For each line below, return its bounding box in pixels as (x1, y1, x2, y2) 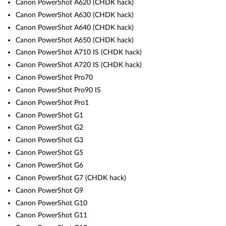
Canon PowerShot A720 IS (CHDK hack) (16, 61, 142, 69)
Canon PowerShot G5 (16, 149, 84, 157)
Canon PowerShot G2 (16, 124, 84, 132)
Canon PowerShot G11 (16, 211, 88, 219)
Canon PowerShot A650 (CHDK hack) (16, 36, 134, 44)
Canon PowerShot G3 (16, 136, 84, 144)
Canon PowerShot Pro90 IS (16, 86, 101, 94)
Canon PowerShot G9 (16, 186, 84, 194)
